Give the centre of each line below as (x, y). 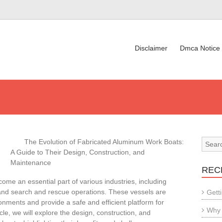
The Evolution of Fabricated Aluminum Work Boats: (104, 142)
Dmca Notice (200, 48)
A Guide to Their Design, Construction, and (78, 152)
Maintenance (31, 163)
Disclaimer (151, 48)
